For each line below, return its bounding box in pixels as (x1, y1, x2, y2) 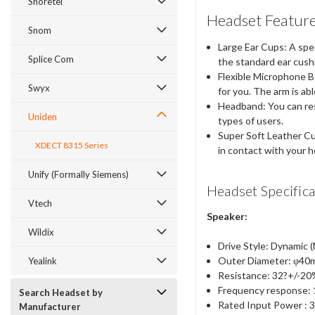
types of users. (217, 115, 283, 127)
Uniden (28, 111, 57, 122)
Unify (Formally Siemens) (28, 169, 129, 180)
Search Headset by (19, 287, 103, 298)
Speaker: (206, 210, 247, 222)
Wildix (28, 226, 54, 238)
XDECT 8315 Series (35, 140, 108, 150)
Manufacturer (19, 301, 81, 312)
